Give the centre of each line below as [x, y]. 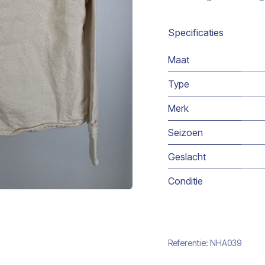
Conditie [185, 181]
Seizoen [185, 132]
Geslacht [187, 157]
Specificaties [196, 32]
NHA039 [226, 243]
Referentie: [189, 243]
